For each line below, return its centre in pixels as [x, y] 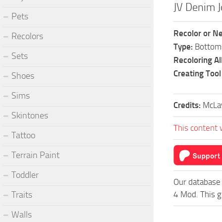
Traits [22, 194]
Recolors [27, 36]
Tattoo [23, 135]
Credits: [188, 105]
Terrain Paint [35, 155]
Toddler [25, 175]
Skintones [30, 115]
